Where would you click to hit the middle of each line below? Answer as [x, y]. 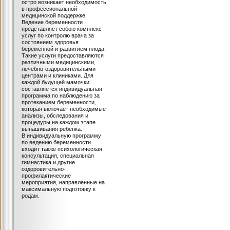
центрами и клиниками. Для [57, 75]
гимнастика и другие [48, 162]
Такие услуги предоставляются [63, 55]
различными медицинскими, [59, 62]
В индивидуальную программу [61, 136]
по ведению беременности [56, 142]
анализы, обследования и [55, 116]
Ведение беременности [52, 22]
